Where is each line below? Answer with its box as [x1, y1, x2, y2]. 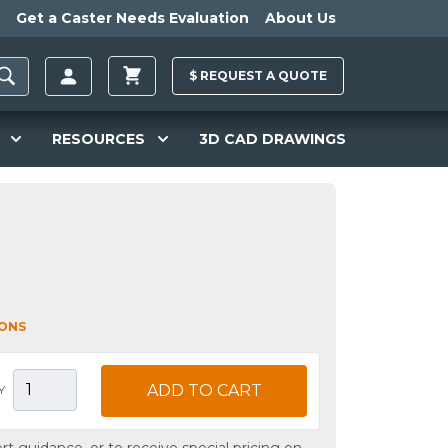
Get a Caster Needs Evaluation [16, 9, 249, 27]
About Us [265, 9, 336, 27]
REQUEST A [200, 68, 275, 84]
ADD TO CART [146, 381, 262, 401]
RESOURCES [52, 129, 146, 148]
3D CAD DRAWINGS [198, 129, 346, 148]
